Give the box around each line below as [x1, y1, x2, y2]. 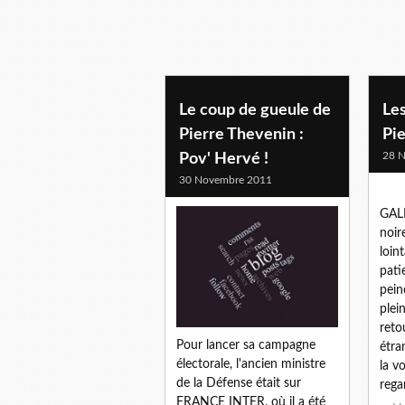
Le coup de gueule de [179, 101, 331, 118]
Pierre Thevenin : [179, 126, 304, 143]
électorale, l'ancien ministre [176, 358, 325, 372]
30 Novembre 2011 [179, 174, 272, 185]
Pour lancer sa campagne [176, 339, 316, 353]
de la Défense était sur [176, 377, 301, 391]
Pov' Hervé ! [179, 150, 268, 167]
